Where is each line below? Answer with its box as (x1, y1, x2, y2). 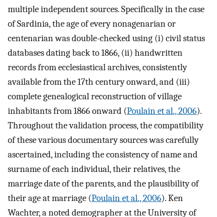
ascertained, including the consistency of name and (8, 149, 198, 160)
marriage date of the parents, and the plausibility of (8, 178, 199, 189)
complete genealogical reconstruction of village (8, 91, 182, 102)
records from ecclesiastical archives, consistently (8, 62, 187, 73)
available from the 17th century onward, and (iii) (8, 77, 190, 88)
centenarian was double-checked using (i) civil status (8, 33, 205, 44)
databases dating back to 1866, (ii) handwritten (8, 47, 183, 59)
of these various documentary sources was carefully (8, 135, 199, 146)
